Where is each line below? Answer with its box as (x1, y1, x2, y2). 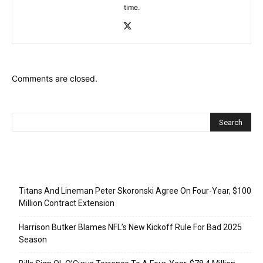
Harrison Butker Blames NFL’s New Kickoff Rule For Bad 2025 (19, 222, 242, 232)
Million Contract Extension (19, 198, 114, 208)
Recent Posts (19, 164, 68, 174)
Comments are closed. (12, 73, 97, 83)
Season (19, 234, 47, 244)
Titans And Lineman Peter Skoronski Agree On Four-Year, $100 (19, 186, 251, 195)
